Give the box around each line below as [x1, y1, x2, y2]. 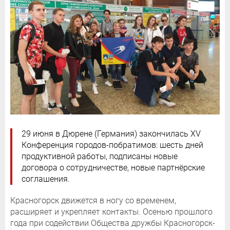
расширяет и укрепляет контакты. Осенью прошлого [10, 207, 213, 217]
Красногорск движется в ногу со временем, [10, 196, 176, 206]
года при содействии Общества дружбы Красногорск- [10, 218, 215, 228]
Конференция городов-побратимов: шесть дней [22, 140, 203, 150]
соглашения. [22, 174, 70, 184]
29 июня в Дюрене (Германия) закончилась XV [22, 129, 201, 139]
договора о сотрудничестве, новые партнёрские [22, 163, 205, 173]
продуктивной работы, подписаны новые [22, 151, 178, 162]
